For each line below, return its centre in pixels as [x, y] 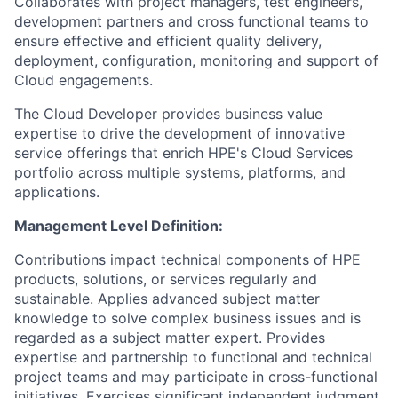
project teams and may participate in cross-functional [196, 377]
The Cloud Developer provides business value [168, 114]
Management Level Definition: [119, 226]
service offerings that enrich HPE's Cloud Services [183, 153]
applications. [57, 192]
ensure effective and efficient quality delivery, [168, 41]
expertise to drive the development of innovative [179, 133]
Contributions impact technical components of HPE [187, 259]
